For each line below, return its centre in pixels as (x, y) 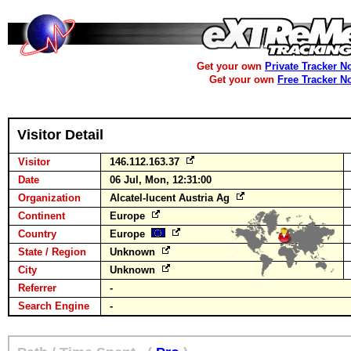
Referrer (37, 288)
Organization (49, 198)
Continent (42, 216)
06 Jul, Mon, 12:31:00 (161, 180)
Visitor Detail (60, 135)
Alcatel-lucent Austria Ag (171, 198)
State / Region (52, 252)
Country (37, 234)
